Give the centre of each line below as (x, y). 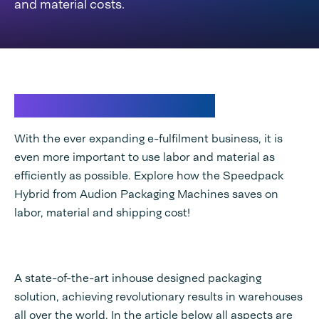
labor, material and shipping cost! (102, 213)
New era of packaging (115, 106)
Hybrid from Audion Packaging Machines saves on (146, 194)
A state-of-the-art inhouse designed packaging (138, 278)
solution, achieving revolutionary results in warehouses (158, 297)
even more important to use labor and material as (145, 157)
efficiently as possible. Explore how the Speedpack (149, 176)
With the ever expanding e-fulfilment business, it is (148, 138)
